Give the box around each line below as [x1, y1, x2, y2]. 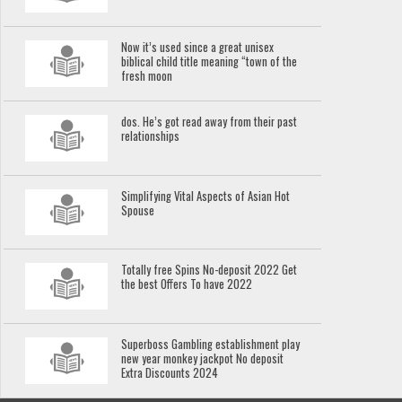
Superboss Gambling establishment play [121, 336, 301, 354]
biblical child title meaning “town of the [121, 53, 298, 71]
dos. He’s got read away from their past [121, 113, 298, 131]
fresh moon [121, 67, 173, 85]
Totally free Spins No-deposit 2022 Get [121, 261, 298, 279]
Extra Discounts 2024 [121, 364, 219, 382]
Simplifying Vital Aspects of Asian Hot [121, 187, 291, 205]
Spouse [121, 201, 155, 219]
